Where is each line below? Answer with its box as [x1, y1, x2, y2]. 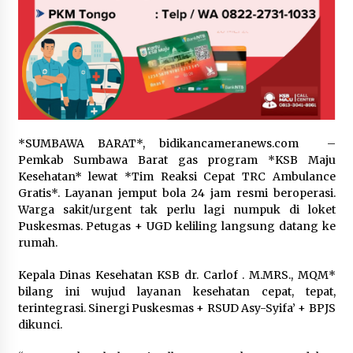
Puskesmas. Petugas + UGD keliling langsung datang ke [17, 219, 336, 234]
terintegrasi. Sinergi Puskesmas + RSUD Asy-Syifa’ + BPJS [17, 301, 336, 316]
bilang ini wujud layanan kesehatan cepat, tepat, [17, 284, 336, 299]
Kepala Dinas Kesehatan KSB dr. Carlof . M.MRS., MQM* [17, 268, 336, 283]
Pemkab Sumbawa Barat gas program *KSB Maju [17, 153, 336, 168]
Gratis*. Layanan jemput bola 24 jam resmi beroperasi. [17, 186, 336, 201]
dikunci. [17, 318, 62, 333]
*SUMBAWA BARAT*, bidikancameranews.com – [17, 136, 336, 151]
